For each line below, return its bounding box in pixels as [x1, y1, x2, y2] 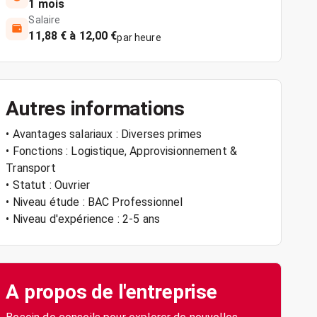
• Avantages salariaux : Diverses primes [6, 127, 202, 141]
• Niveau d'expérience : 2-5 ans [6, 212, 160, 226]
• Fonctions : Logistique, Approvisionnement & [6, 144, 238, 158]
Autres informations [6, 97, 185, 120]
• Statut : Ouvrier [6, 178, 91, 192]
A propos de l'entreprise [6, 280, 217, 304]
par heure [117, 32, 161, 43]
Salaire [28, 14, 61, 25]
